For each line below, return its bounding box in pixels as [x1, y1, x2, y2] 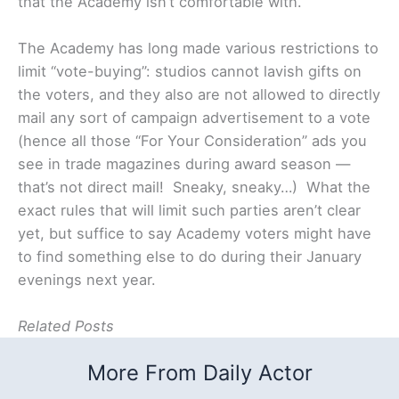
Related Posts [18, 317, 114, 336]
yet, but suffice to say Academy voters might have [18, 224, 371, 243]
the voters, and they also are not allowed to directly [18, 85, 380, 104]
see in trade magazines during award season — [18, 155, 350, 174]
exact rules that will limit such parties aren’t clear [18, 201, 361, 220]
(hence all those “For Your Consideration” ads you [18, 132, 367, 151]
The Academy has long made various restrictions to [18, 39, 379, 58]
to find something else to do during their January [18, 248, 362, 266]
